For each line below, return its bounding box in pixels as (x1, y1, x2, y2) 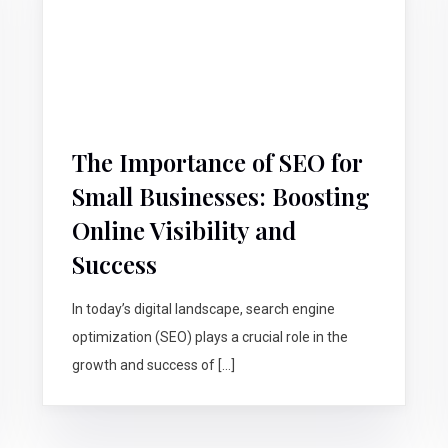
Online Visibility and (72, 214, 297, 247)
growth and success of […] (72, 357, 236, 374)
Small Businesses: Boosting (72, 180, 371, 213)
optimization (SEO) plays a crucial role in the (72, 329, 349, 346)
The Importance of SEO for (72, 146, 363, 179)
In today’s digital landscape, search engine (72, 301, 336, 318)
